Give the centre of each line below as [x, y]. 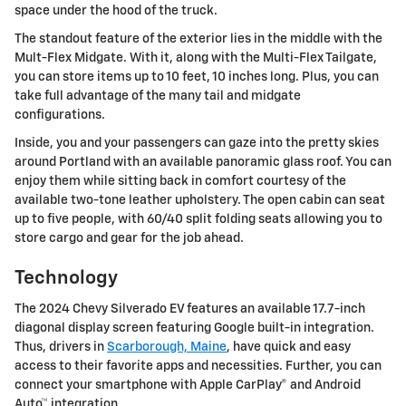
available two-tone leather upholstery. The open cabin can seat [200, 200]
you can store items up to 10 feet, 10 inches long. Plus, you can [197, 77]
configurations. [60, 115]
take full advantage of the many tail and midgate [158, 96]
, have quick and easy [289, 348]
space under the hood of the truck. [116, 10]
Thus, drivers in [61, 348]
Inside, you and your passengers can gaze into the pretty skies [197, 143]
